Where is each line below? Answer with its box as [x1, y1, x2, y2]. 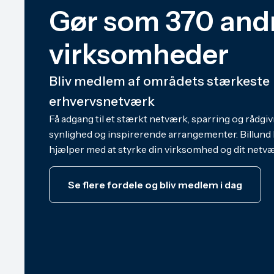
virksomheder [49, 37, 229, 71]
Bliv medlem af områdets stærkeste [49, 73, 270, 89]
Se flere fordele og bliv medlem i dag [68, 178, 242, 191]
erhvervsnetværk [49, 93, 155, 109]
